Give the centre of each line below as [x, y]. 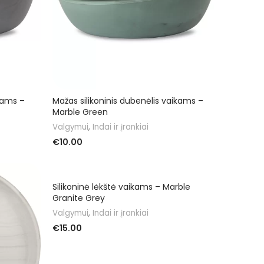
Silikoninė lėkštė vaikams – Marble [121, 187]
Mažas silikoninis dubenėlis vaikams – [128, 100]
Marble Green [80, 112]
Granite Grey [79, 198]
